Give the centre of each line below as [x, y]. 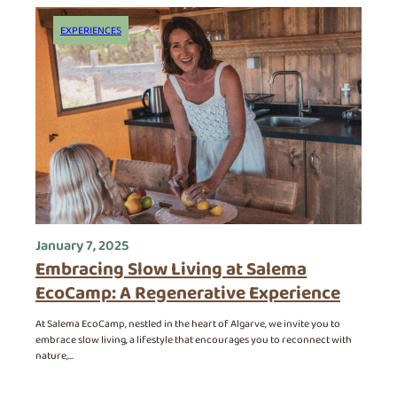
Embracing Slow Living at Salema [171, 269]
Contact [85, 22]
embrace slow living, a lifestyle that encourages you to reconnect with [194, 339]
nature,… [54, 355]
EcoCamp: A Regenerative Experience [188, 293]
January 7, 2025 [82, 246]
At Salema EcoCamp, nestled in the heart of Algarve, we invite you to [188, 323]
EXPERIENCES [91, 31]
